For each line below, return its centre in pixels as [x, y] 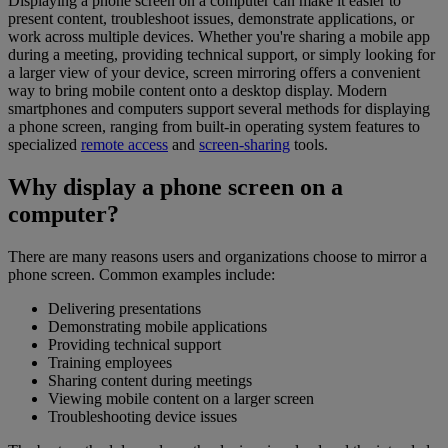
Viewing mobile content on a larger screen [181, 399]
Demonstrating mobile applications [157, 327]
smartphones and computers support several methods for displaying [219, 109]
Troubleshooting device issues [142, 417]
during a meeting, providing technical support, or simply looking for [221, 55]
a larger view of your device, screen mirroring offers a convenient [214, 73]
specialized [44, 145]
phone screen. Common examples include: [141, 275]
